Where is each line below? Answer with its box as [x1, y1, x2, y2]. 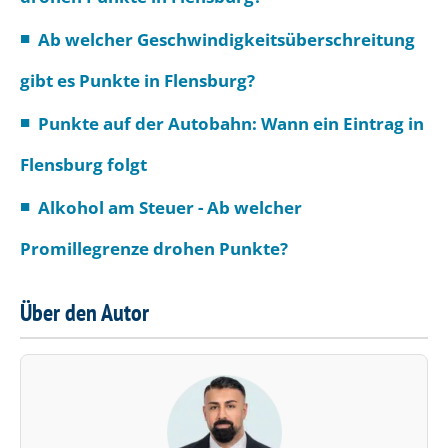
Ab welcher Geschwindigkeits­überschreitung [37, 27, 415, 51]
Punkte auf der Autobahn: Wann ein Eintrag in [37, 111, 424, 135]
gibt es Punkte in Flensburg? [20, 68, 255, 92]
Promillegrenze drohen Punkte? [20, 236, 288, 260]
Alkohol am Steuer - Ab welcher [37, 195, 302, 219]
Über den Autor [20, 296, 149, 328]
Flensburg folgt [20, 152, 147, 176]
